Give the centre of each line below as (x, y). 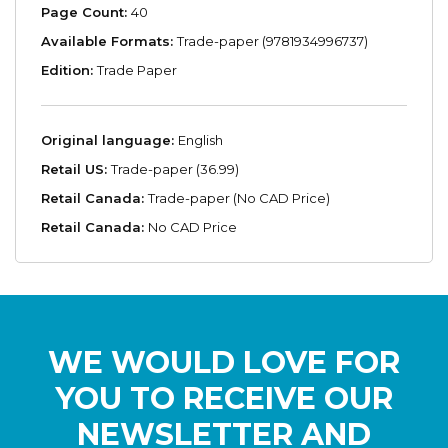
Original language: (109, 140)
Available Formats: (109, 41)
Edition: (69, 70)
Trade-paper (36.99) (175, 169)
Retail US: (76, 169)
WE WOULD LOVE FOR (224, 363)
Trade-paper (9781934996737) (272, 41)
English (200, 140)
